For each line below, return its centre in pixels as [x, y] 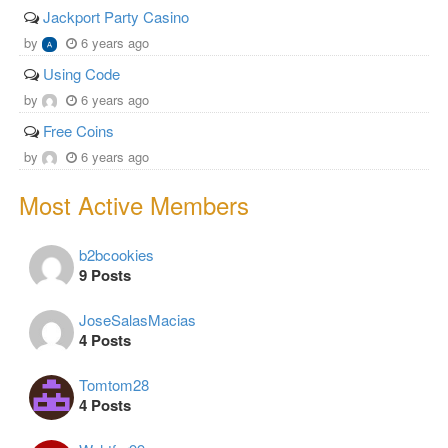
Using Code [81, 74]
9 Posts [105, 275]
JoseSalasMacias [137, 320]
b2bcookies [116, 255]
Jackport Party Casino [116, 17]
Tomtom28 [114, 385]
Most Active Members [134, 205]
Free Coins [78, 131]
